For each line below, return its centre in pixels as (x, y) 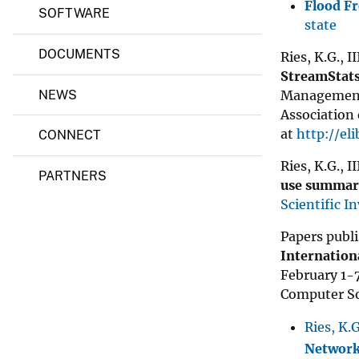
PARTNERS (73, 175)
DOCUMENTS (79, 54)
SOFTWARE (74, 14)
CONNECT (70, 135)
